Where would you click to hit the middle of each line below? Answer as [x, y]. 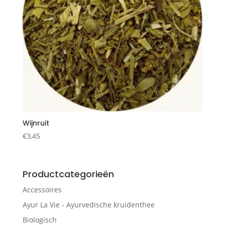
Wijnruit [36, 123]
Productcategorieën [68, 174]
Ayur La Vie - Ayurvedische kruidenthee [88, 204]
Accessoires [42, 189]
